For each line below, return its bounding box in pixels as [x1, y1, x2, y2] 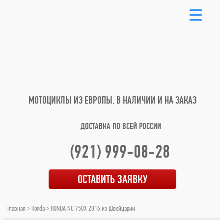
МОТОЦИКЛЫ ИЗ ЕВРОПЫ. [28, 94, 116, 106]
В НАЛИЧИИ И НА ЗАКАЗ [116, 94, 196, 106]
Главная [7, 204, 26, 213]
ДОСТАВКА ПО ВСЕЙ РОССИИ [81, 121, 161, 131]
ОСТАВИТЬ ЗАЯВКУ [78, 172, 147, 186]
